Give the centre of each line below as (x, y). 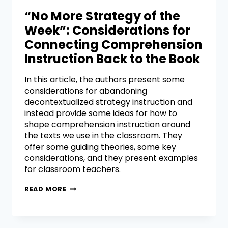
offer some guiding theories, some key (100, 147)
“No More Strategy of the (102, 16)
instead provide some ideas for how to (101, 113)
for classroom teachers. (73, 169)
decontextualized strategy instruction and (108, 102)
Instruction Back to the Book (112, 59)
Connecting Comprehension (113, 45)
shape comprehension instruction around (107, 125)
